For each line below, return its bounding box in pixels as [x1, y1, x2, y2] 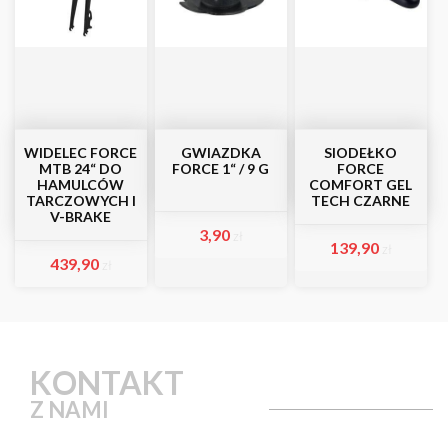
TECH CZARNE [311, 192, 411, 209]
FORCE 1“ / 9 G [172, 160, 270, 177]
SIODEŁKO [324, 144, 398, 161]
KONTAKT [30, 363, 184, 402]
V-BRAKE [50, 208, 112, 225]
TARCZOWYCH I [25, 192, 136, 209]
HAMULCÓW [37, 176, 125, 193]
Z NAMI [30, 396, 109, 423]
